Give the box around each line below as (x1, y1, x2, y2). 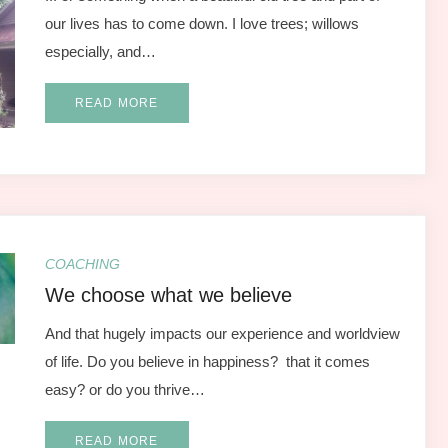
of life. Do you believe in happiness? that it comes (44, 352, 370, 370)
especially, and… (44, 43, 156, 60)
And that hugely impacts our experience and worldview (44, 324, 400, 342)
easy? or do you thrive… (44, 380, 205, 398)
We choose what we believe (44, 283, 292, 306)
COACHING (44, 255, 120, 272)
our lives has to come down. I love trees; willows (44, 15, 359, 32)
